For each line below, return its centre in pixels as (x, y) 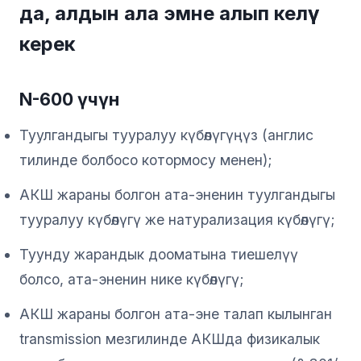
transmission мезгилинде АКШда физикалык (170, 338)
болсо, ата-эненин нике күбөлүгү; (132, 279)
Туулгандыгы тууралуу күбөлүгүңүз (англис (166, 135)
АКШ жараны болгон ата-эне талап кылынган (176, 313)
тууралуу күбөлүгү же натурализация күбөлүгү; (177, 219)
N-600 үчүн (69, 99)
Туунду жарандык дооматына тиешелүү (159, 254)
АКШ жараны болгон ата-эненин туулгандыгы (177, 194)
